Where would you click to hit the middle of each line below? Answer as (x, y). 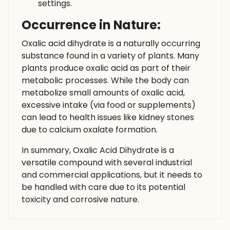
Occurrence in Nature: (91, 25)
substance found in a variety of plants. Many (110, 56)
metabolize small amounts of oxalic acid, (103, 93)
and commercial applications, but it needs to (112, 175)
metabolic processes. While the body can (105, 81)
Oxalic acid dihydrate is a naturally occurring (111, 44)
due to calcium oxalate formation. (90, 130)
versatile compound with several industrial (107, 163)
